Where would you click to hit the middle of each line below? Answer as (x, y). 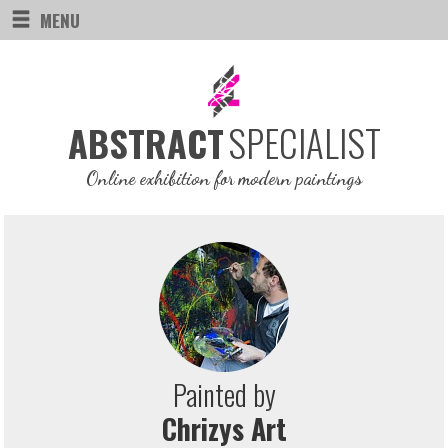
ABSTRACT (145, 143)
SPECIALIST (304, 143)
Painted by (224, 395)
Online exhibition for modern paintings (224, 178)
